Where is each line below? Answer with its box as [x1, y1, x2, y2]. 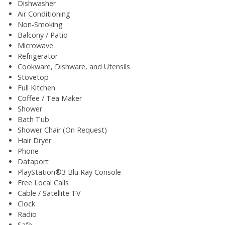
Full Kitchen [18, 82, 55, 92]
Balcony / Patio [18, 30, 68, 40]
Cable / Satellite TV [18, 188, 81, 198]
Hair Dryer [18, 135, 51, 145]
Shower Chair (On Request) [18, 125, 107, 135]
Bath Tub [18, 114, 49, 124]
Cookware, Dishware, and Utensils [18, 61, 130, 71]
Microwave [18, 40, 53, 50]
